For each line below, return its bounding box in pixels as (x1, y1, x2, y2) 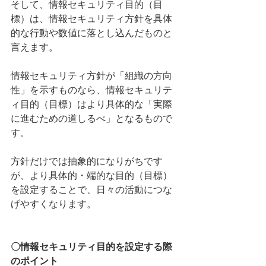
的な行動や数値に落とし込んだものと (11, 27, 172, 39)
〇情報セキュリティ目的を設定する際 (11, 240, 172, 252)
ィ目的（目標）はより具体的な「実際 (11, 98, 172, 110)
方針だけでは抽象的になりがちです (11, 155, 163, 167)
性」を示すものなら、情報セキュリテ (11, 84, 172, 96)
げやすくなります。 (11, 198, 96, 210)
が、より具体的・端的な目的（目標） (11, 169, 172, 181)
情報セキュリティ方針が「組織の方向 (11, 69, 172, 81)
